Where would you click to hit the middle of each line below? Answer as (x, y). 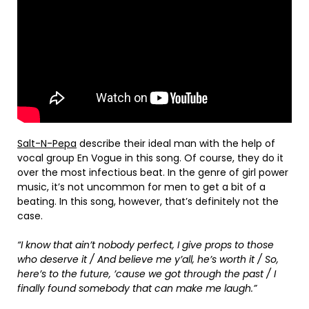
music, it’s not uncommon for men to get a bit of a (141, 187)
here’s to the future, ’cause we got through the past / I (147, 273)
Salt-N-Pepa (47, 143)
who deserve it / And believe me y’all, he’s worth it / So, (148, 259)
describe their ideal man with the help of (176, 143)
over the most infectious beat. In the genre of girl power (153, 172)
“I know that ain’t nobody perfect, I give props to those (146, 245)
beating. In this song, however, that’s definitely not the (148, 201)
